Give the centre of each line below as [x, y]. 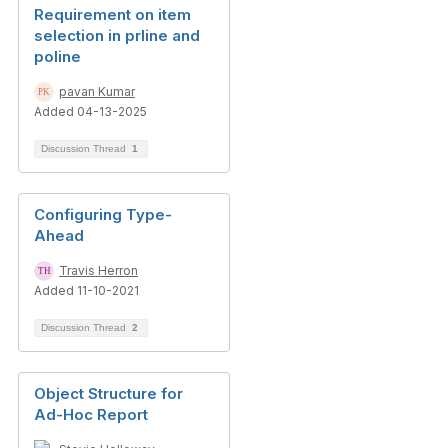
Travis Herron [98, 270]
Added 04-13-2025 [90, 111]
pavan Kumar [97, 91]
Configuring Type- [103, 214]
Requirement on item [112, 14]
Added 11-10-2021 [86, 290]
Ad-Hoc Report [91, 414]
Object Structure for [108, 393]
